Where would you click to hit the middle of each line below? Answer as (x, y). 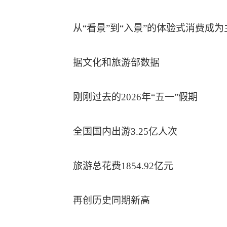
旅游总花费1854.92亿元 (123, 166)
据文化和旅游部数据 (116, 63)
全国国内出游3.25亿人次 (125, 131)
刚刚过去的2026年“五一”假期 (135, 97)
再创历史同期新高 (111, 200)
